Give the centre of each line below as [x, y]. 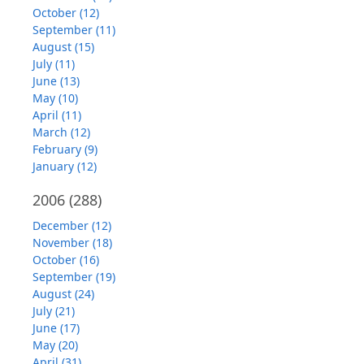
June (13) [56, 81]
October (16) [66, 260]
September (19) [74, 277]
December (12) [72, 226]
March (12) [61, 132]
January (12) [65, 167]
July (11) [54, 64]
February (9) [65, 149]
